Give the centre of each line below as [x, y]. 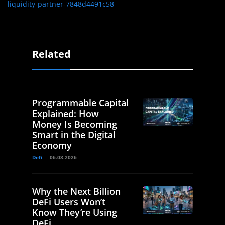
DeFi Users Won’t [69, 202]
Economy [52, 145]
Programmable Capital [80, 103]
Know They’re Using [75, 213]
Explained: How [66, 114]
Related [51, 54]
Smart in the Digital [74, 135]
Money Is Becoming [75, 124]
